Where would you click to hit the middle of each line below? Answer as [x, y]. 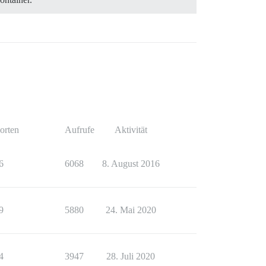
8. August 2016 [131, 163]
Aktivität [131, 129]
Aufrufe [80, 129]
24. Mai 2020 [131, 210]
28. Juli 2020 [131, 256]
